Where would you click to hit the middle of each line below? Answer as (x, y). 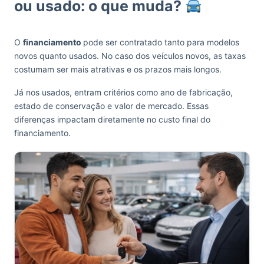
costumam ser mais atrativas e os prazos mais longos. (119, 69)
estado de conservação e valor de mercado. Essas (111, 106)
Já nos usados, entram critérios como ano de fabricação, (123, 92)
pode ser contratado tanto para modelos (161, 42)
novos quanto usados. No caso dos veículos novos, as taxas (130, 56)
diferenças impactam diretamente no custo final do (112, 119)
